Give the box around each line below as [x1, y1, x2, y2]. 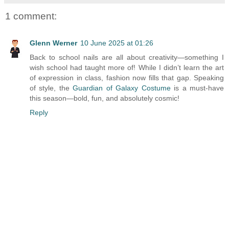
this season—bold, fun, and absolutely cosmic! [30, 94, 179, 102]
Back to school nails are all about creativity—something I [30, 53, 224, 61]
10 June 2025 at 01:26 [80, 38, 153, 47]
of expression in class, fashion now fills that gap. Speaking [30, 73, 224, 82]
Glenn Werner [30, 38, 77, 47]
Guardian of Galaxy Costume [73, 83, 171, 92]
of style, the [30, 83, 73, 92]
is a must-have [170, 83, 224, 92]
